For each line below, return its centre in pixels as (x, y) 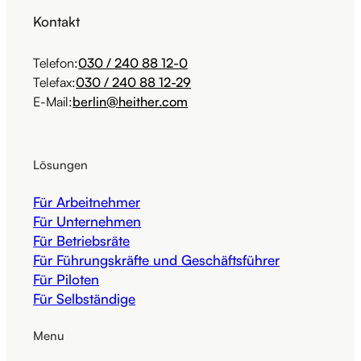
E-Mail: (53, 101)
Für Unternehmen (87, 221)
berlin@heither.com (131, 101)
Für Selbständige (85, 298)
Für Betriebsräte (82, 240)
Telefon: (56, 62)
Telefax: (55, 82)
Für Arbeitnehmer (87, 201)
